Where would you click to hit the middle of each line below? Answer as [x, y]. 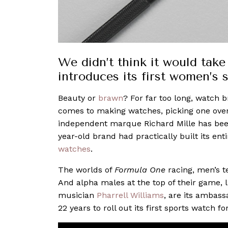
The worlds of [86, 169]
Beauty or [78, 98]
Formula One [140, 169]
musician [77, 195]
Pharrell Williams [130, 195]
